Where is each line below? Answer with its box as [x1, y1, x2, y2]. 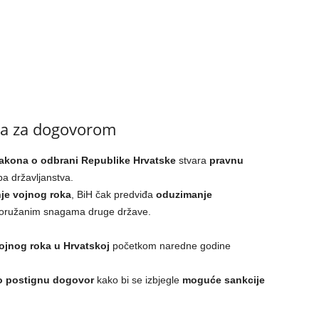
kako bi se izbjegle [93, 274, 182, 286]
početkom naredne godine [109, 240, 231, 251]
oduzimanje [155, 189, 212, 200]
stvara [175, 155, 209, 166]
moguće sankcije [182, 274, 265, 286]
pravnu [209, 155, 244, 166]
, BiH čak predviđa [70, 189, 156, 200]
